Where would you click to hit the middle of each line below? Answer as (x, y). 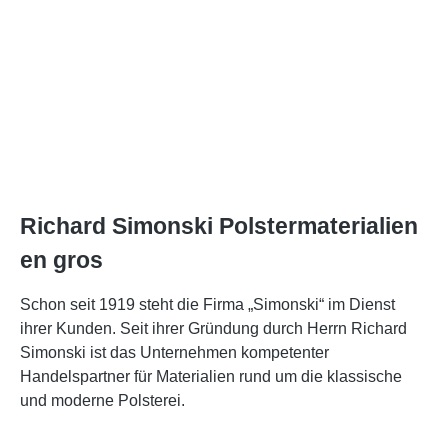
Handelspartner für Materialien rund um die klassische (211, 376)
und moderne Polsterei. (102, 400)
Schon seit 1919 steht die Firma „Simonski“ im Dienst (207, 304)
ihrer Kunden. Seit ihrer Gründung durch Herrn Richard (213, 328)
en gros (61, 259)
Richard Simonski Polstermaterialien (219, 225)
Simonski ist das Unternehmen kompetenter (174, 352)
